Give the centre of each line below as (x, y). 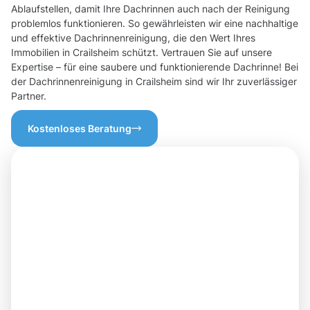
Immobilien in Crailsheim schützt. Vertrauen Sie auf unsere (142, 53)
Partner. (29, 96)
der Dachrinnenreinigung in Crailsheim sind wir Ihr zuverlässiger (154, 82)
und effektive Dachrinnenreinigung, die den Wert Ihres (133, 38)
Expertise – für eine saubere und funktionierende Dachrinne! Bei (155, 67)
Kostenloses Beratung (80, 129)
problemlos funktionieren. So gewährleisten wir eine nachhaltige (155, 24)
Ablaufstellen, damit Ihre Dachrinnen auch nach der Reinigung (151, 9)
